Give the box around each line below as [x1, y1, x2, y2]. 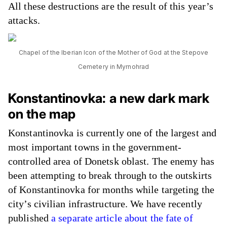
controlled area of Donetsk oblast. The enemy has [8, 155, 214, 167]
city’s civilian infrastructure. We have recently [8, 198, 202, 209]
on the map [8, 105, 75, 122]
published [8, 212, 51, 223]
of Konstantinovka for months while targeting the [8, 183, 214, 195]
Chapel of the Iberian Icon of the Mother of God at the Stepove [18, 48, 209, 56]
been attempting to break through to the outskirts [8, 169, 212, 181]
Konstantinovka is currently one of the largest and [8, 127, 217, 138]
